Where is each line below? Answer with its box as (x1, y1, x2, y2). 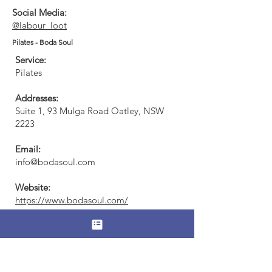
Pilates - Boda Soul (12, 38, 73, 47)
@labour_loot (12, 19, 67, 31)
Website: (15, 182, 50, 193)
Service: (15, 54, 46, 66)
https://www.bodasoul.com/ (15, 194, 128, 206)
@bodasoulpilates (15, 233, 87, 244)
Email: (15, 143, 41, 155)
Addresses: (15, 92, 58, 104)
